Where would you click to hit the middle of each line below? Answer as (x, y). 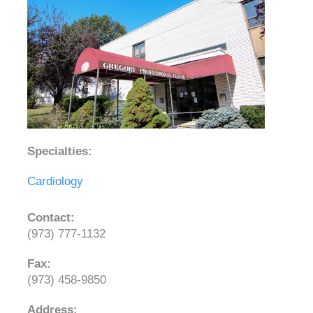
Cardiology (55, 182)
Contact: (51, 217)
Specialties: (59, 151)
